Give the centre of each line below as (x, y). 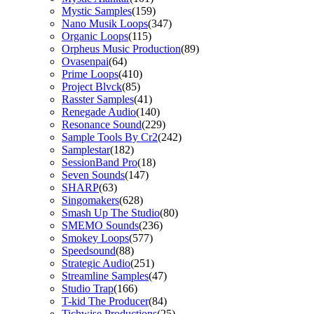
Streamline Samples (105, 275)
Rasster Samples (98, 99)
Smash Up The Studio (111, 212)
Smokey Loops (95, 238)
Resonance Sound (102, 124)
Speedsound (89, 250)
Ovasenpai (85, 61)
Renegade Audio (99, 111)
